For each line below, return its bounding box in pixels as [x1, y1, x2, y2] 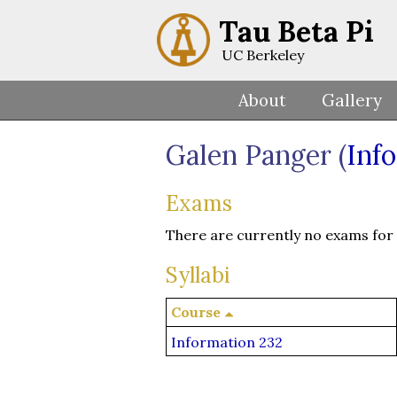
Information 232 [171, 333, 283, 352]
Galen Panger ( [166, 138, 346, 173]
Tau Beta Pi [219, 13, 374, 50]
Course [171, 303, 221, 322]
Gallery [322, 90, 382, 111]
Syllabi [166, 261, 230, 289]
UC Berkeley [222, 46, 304, 64]
